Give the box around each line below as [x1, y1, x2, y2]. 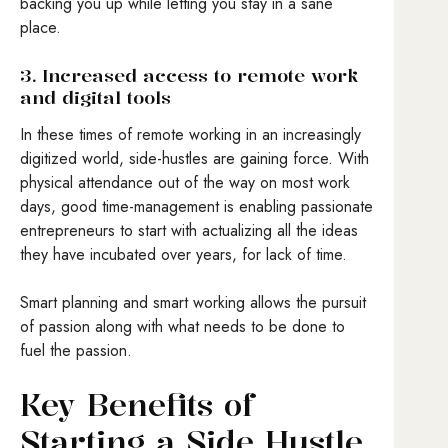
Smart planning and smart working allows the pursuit [20, 291, 366, 315]
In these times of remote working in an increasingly [20, 123, 361, 147]
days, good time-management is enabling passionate [20, 195, 373, 219]
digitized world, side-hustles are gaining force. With [20, 147, 369, 171]
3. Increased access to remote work [20, 62, 358, 87]
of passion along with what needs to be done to [20, 315, 345, 339]
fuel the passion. [20, 339, 132, 363]
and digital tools [20, 84, 171, 109]
